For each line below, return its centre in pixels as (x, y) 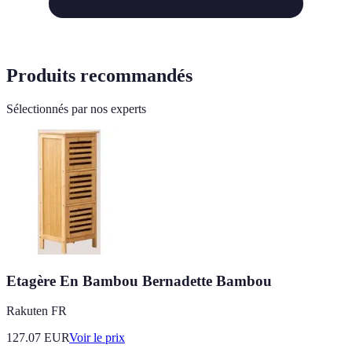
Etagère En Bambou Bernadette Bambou (139, 280)
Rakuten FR (37, 311)
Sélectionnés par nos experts (76, 108)
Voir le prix (97, 338)
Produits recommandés (99, 75)
